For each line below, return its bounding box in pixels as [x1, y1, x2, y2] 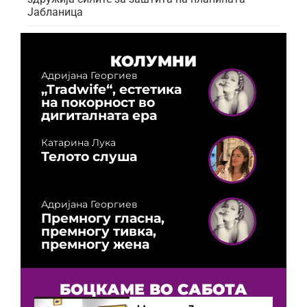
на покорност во [41, 93, 155, 110]
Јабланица [27, 5, 83, 19]
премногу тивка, [41, 222, 156, 239]
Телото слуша [41, 147, 137, 164]
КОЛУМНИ [110, 51, 197, 71]
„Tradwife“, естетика [41, 80, 182, 97]
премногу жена [41, 235, 149, 252]
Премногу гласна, [41, 209, 164, 226]
